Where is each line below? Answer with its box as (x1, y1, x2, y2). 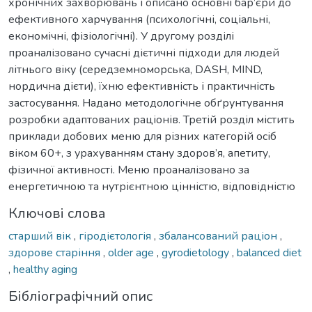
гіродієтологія (79, 228, 154, 244)
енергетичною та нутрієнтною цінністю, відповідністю (8, 178, 295, 194)
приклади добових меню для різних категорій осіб (8, 128, 276, 144)
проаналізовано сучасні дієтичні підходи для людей (8, 45, 279, 61)
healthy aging (13, 261, 77, 277)
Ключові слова (8, 203, 106, 223)
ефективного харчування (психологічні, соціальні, (8, 11, 270, 27)
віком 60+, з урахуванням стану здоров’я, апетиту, (8, 145, 270, 161)
